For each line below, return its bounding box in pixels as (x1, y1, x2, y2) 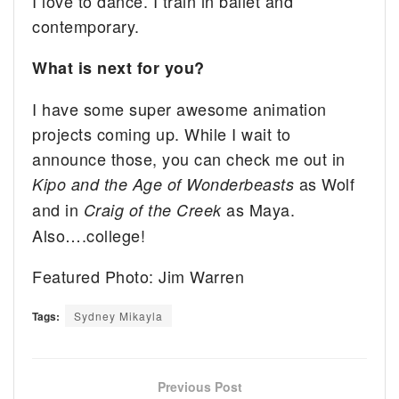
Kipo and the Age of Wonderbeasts (32, 173, 295, 196)
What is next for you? (32, 56, 205, 80)
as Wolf (294, 172, 355, 196)
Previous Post (157, 378, 242, 396)
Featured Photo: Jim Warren (32, 265, 245, 289)
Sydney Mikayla (74, 308, 163, 324)
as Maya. (221, 198, 296, 222)
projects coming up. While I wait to (32, 122, 291, 146)
